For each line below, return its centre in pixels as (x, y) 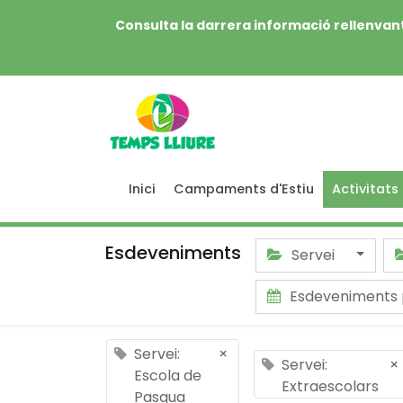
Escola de (168, 376)
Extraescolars (330, 386)
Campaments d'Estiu (244, 189)
